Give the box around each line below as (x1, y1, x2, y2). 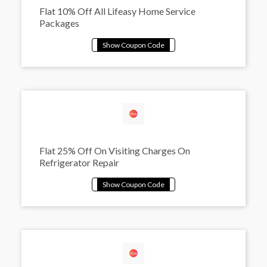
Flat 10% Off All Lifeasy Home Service (39, 5, 196, 17)
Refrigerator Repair (39, 156, 120, 168)
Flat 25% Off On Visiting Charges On (39, 144, 191, 156)
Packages (39, 17, 80, 29)
